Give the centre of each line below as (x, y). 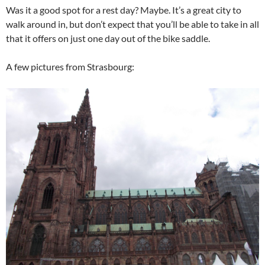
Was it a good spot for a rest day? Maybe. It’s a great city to (124, 10)
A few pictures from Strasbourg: (70, 67)
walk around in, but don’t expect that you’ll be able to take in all (132, 24)
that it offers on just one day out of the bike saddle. (108, 38)
